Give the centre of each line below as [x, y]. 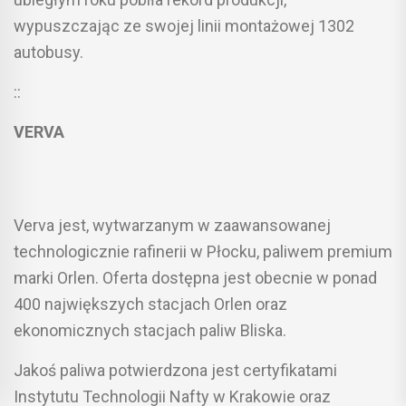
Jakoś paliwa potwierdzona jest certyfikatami [175, 370]
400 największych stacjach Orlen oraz [150, 304]
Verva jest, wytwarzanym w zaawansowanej [172, 225]
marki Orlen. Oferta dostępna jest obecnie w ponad [195, 277]
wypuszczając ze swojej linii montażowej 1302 [184, 25]
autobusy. [48, 52]
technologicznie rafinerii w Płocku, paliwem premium [203, 251]
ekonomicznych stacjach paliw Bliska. [150, 330]
